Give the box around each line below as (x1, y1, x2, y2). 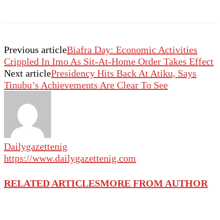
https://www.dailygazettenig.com (4, 153, 136, 164)
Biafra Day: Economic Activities (67, 44, 197, 55)
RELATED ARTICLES (4, 177, 100, 189)
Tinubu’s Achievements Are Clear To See (4, 80, 168, 91)
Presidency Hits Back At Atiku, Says (51, 68, 196, 79)
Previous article (4, 44, 67, 55)
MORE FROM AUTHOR (100, 177, 208, 189)
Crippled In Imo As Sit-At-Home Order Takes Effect (4, 56, 214, 67)
